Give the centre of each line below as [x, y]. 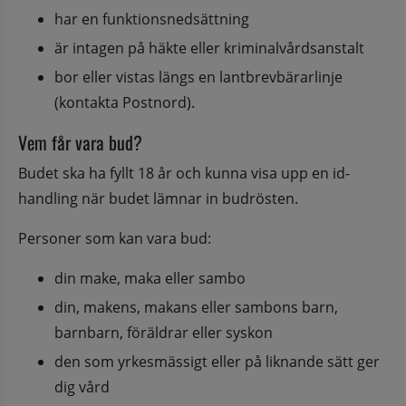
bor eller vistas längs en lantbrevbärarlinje [198, 77]
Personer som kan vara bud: [115, 238]
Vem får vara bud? [80, 142]
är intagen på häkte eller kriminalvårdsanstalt [209, 48]
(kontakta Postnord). [125, 102]
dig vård [82, 387]
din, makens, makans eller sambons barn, [196, 307]
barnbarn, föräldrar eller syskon [164, 332]
